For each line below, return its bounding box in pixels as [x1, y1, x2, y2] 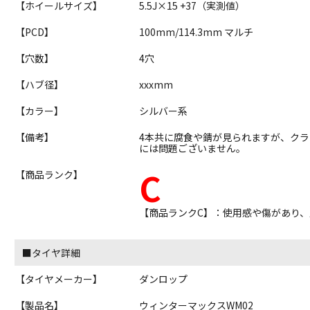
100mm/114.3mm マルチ [139, 25, 254, 39]
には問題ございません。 [139, 141, 246, 156]
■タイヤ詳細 [22, 246, 81, 260]
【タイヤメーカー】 [15, 272, 103, 286]
